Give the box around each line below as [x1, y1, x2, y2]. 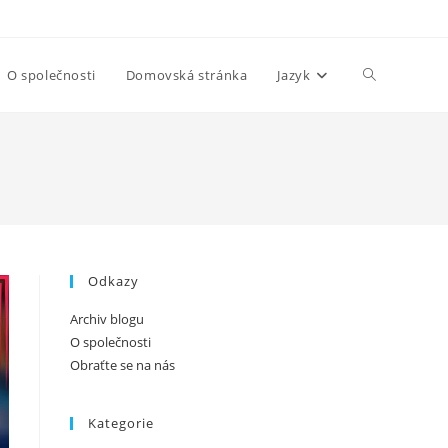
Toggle [363, 65, 407, 84]
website [363, 139, 415, 158]
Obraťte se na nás [70, 356, 175, 374]
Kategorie [88, 414, 154, 432]
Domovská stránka [125, 66, 248, 84]
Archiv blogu [70, 310, 144, 328]
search [363, 213, 408, 232]
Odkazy [88, 272, 139, 290]
